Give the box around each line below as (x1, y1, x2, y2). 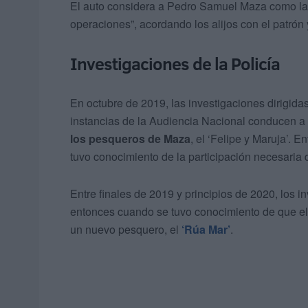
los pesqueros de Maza (70, 131, 190, 147)
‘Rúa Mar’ (181, 221, 230, 238)
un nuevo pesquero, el (70, 221, 181, 238)
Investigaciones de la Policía (70, 52, 280, 76)
